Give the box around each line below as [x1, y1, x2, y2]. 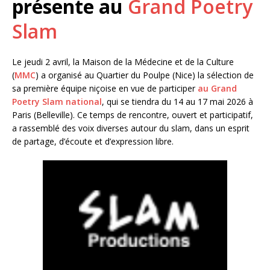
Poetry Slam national [12, 95, 102, 107]
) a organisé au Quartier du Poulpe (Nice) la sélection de [36, 69, 254, 81]
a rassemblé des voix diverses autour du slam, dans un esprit [12, 122, 250, 134]
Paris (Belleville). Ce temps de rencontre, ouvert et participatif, [12, 108, 253, 121]
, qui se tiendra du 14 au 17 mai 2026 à [102, 95, 253, 107]
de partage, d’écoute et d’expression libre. [12, 135, 174, 147]
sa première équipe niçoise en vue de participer [12, 82, 195, 94]
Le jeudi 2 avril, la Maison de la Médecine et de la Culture [12, 55, 234, 67]
